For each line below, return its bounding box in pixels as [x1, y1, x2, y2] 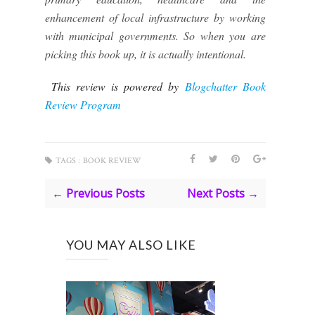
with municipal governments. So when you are [45, 28, 266, 43]
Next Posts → [186, 186, 259, 201]
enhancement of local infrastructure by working [45, 10, 266, 25]
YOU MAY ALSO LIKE [66, 237, 196, 252]
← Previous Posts [52, 186, 145, 201]
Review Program [45, 97, 121, 112]
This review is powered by [51, 79, 185, 94]
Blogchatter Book [184, 79, 266, 94]
